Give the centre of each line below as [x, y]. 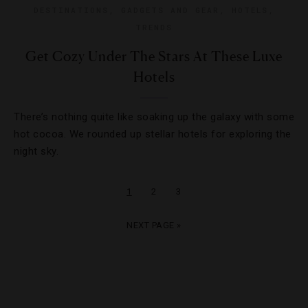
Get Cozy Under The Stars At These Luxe [154, 56]
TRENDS [154, 27]
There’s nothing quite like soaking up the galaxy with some [154, 117]
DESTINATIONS [71, 10]
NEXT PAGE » [154, 225]
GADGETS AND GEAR [170, 10]
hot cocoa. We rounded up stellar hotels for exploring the [153, 134]
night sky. [36, 151]
